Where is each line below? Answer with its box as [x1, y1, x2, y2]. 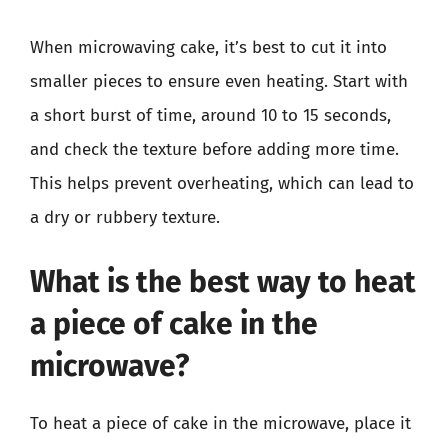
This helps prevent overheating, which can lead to [30, 173, 414, 194]
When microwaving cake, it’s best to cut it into [30, 37, 387, 58]
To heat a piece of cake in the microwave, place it [30, 412, 411, 434]
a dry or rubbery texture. [30, 207, 220, 228]
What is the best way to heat [30, 263, 416, 300]
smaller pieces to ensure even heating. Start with [30, 71, 408, 92]
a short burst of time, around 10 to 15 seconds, [30, 105, 391, 126]
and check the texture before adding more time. [30, 139, 399, 160]
